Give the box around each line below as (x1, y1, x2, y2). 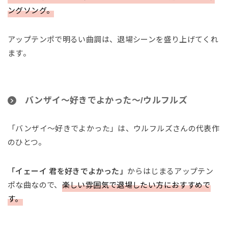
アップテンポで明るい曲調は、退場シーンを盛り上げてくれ (8, 35, 219, 44)
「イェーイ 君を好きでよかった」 (8, 167, 127, 176)
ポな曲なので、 (8, 181, 62, 190)
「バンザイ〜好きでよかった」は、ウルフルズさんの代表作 (8, 124, 220, 133)
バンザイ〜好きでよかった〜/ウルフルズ (25, 96, 188, 106)
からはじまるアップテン (127, 167, 214, 176)
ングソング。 (8, 6, 54, 15)
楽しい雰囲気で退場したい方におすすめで (62, 181, 211, 190)
